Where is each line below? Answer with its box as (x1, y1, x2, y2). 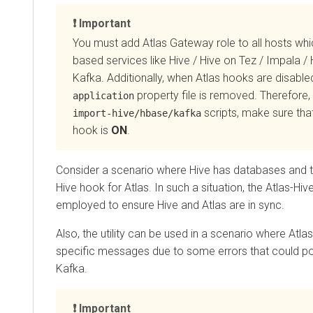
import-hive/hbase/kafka (73, 107, 201, 119)
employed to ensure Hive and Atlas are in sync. (56, 198, 284, 212)
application (73, 89, 134, 101)
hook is (73, 123, 111, 137)
